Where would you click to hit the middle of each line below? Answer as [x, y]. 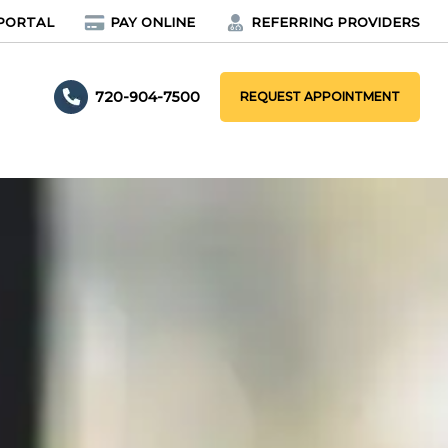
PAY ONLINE [152, 22]
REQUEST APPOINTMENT [319, 96]
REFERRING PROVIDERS [335, 22]
